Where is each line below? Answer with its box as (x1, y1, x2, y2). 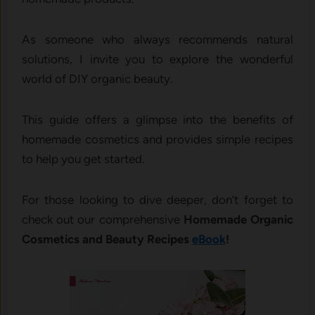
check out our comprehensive (22, 212, 184, 226)
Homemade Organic (183, 212, 293, 226)
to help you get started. (22, 151, 148, 166)
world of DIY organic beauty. (22, 71, 176, 86)
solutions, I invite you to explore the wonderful (22, 51, 293, 66)
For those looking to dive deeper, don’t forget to (22, 192, 293, 207)
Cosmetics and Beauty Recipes (22, 231, 193, 246)
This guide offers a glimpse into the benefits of (22, 112, 293, 127)
